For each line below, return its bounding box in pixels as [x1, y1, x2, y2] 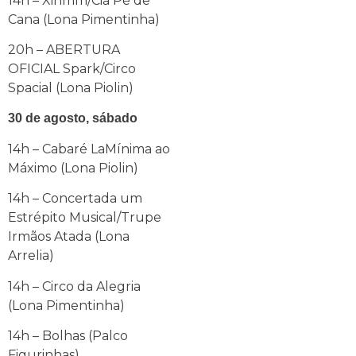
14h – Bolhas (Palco [8, 327, 128, 343]
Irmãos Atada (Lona [8, 229, 130, 245]
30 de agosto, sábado [8, 111, 137, 126]
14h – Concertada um [8, 191, 142, 207]
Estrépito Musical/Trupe [8, 210, 161, 226]
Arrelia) [8, 248, 57, 264]
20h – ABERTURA [8, 41, 120, 57]
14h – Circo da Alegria [8, 278, 141, 294]
